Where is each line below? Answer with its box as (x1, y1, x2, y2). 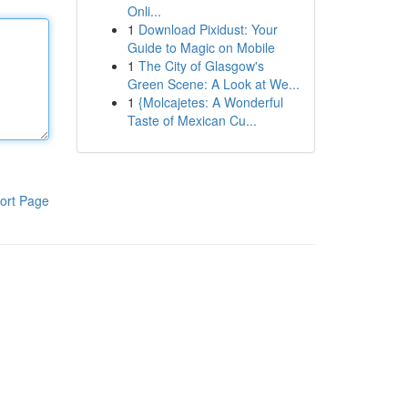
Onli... (127, 2, 161, 20)
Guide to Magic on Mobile (127, 38, 275, 56)
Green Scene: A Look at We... (127, 75, 300, 93)
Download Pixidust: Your (138, 20, 278, 38)
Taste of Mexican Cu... (127, 111, 257, 129)
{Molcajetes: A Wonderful (138, 93, 283, 111)
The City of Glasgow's (138, 56, 264, 75)
